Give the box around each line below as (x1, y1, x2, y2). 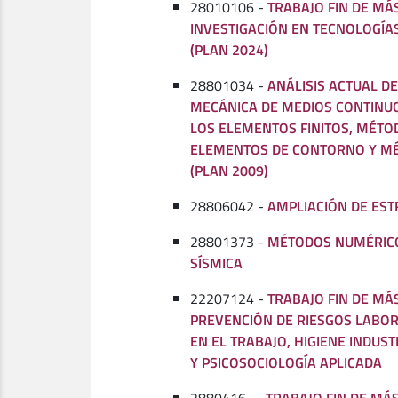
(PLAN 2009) (190, 160, 268, 181)
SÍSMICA (190, 252, 243, 274)
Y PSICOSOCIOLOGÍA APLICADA (190, 352, 382, 373)
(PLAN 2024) (190, 39, 268, 60)
